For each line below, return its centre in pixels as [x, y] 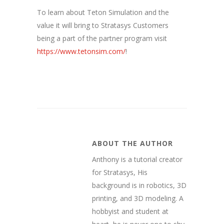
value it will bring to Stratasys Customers [103, 25]
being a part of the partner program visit [102, 38]
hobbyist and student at [130, 211]
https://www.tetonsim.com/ [81, 51]
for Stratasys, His [120, 172]
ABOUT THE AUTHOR [132, 143]
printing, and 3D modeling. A [138, 198]
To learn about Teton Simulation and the [103, 12]
